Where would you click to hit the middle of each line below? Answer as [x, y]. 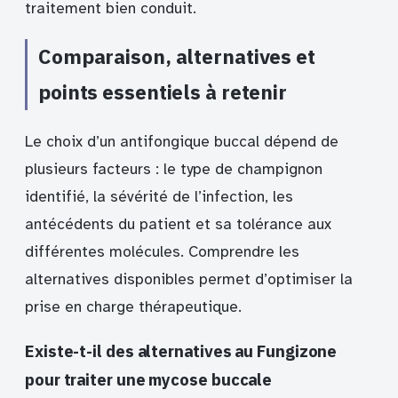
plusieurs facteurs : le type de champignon [174, 170]
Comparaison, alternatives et [177, 57]
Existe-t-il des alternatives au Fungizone [181, 351]
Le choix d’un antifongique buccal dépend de [182, 142]
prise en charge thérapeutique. [133, 307]
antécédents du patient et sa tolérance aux [178, 225]
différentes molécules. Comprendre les [162, 252]
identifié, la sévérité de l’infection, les [159, 197]
